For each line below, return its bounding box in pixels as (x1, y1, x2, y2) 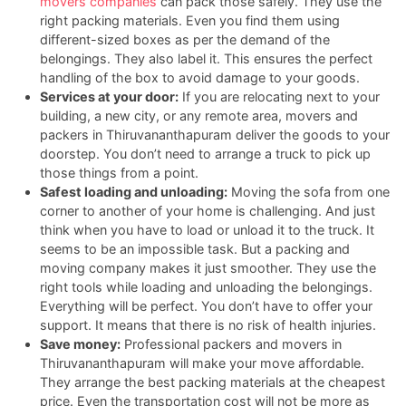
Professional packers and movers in (121, 335, 342, 352)
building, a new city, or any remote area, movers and (40, 107, 358, 123)
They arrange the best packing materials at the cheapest (40, 373, 385, 390)
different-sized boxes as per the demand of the (40, 31, 330, 47)
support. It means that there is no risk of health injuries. (40, 316, 376, 333)
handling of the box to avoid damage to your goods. (40, 69, 363, 85)
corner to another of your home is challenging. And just (40, 202, 375, 218)
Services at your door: (40, 88, 179, 104)
